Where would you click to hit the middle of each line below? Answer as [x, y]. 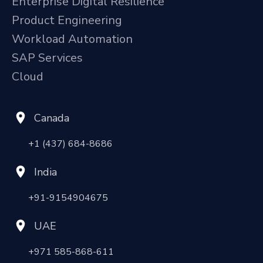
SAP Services [47, 58]
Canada [52, 118]
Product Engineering [67, 20]
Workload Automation [72, 39]
